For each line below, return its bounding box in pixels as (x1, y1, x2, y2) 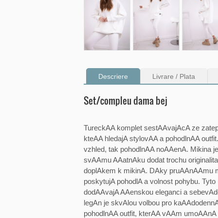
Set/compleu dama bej (84, 93, 167, 107)
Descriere (98, 72, 128, 80)
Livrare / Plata (152, 72, 195, 80)
